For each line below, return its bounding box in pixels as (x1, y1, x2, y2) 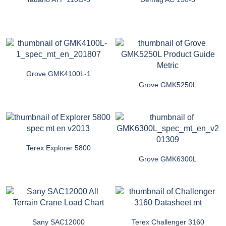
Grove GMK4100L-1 (26, 69, 91, 78)
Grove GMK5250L (139, 80, 197, 89)
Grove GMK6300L (139, 154, 197, 163)
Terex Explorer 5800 (26, 143, 91, 152)
